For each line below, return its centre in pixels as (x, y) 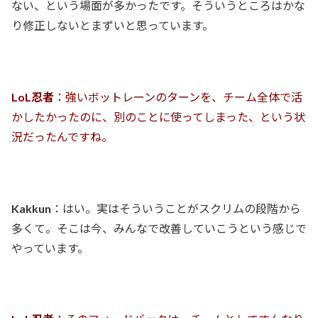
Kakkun (31, 208)
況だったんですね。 (62, 136)
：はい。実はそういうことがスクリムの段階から (176, 208)
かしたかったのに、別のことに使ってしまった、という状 (158, 116)
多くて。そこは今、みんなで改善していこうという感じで (159, 228)
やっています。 (50, 248)
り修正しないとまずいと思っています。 (113, 26)
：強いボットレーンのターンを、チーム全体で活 (178, 97)
